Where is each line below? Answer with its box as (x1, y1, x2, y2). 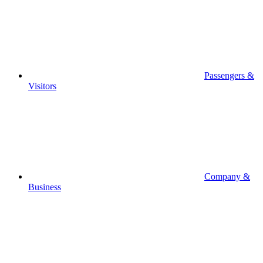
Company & (204, 171, 250, 181)
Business (28, 182, 61, 192)
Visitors (28, 81, 56, 91)
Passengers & (204, 70, 254, 80)
